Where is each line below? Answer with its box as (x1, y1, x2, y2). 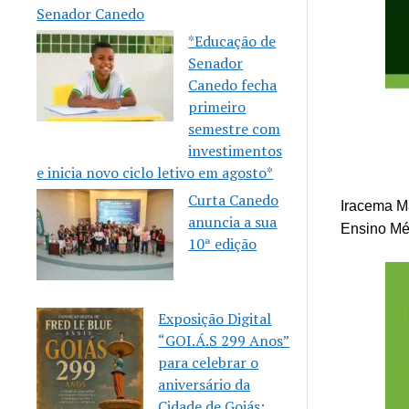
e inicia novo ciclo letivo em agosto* (37, 162, 274, 183)
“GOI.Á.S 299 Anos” (158, 330, 290, 351)
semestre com (188, 118, 281, 139)
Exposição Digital (158, 308, 272, 329)
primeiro (188, 96, 246, 117)
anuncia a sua (188, 211, 278, 232)
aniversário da (158, 373, 251, 394)
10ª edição (188, 233, 257, 254)
